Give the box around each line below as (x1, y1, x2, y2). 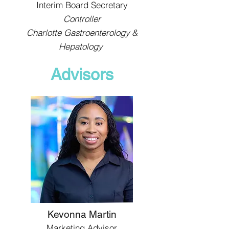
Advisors (50, 65, 113, 84)
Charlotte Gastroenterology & (26, 27, 138, 38)
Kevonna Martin (47, 209, 117, 220)
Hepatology (59, 41, 105, 52)
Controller (63, 13, 101, 24)
